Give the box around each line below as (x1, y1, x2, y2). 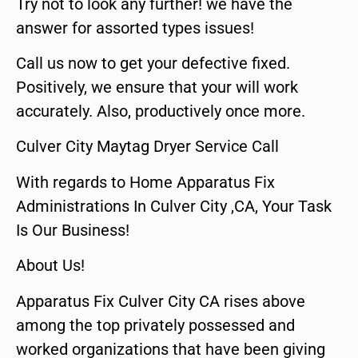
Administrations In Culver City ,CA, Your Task (16, 196, 332, 216)
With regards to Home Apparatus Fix (16, 172, 275, 192)
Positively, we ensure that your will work (16, 77, 298, 97)
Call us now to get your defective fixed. (16, 53, 290, 73)
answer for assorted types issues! (16, 18, 254, 38)
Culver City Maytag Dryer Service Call (16, 137, 279, 157)
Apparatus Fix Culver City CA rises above (16, 291, 305, 311)
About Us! (16, 256, 85, 276)
